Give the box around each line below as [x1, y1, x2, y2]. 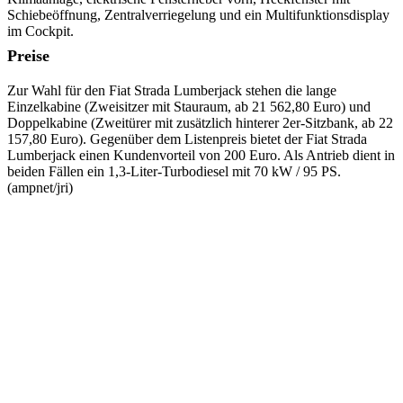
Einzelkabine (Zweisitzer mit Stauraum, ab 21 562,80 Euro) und [7, 99, 371, 114]
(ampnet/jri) [7, 180, 73, 195]
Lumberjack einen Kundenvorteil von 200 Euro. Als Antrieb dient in [7, 148, 395, 163]
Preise [7, 47, 49, 65]
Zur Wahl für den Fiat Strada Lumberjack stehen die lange [7, 83, 336, 98]
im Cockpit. [7, 23, 74, 39]
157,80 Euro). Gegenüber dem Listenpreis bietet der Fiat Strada [7, 131, 367, 147]
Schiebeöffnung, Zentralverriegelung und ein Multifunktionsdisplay [7, 7, 390, 22]
